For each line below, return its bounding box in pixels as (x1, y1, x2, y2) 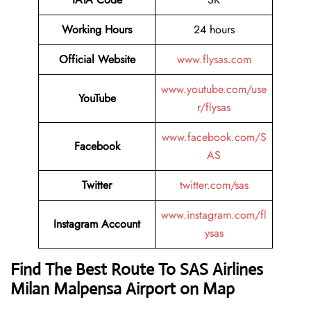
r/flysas (197, 99, 230, 116)
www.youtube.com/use (161, 81, 267, 98)
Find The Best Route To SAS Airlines (10, 259, 263, 280)
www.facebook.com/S (161, 129, 267, 146)
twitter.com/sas (179, 177, 249, 194)
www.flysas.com (176, 51, 251, 68)
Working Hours (62, 22, 132, 38)
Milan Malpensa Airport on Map (10, 278, 235, 300)
